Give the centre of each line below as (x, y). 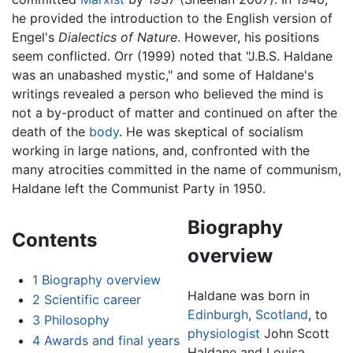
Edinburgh (217, 314)
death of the (50, 131)
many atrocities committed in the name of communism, (176, 169)
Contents (54, 240)
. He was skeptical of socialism (211, 131)
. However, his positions (248, 37)
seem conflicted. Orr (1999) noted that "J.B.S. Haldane (172, 56)
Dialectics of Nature (118, 37)
